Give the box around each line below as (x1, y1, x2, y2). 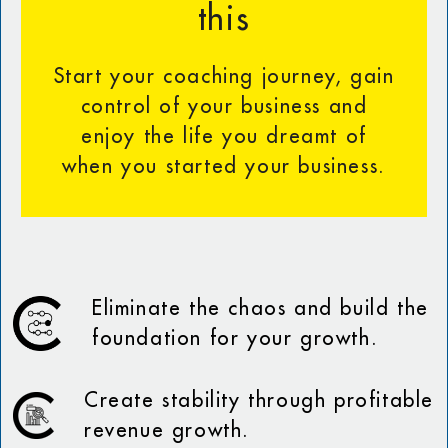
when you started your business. (62, 156, 386, 177)
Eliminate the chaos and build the (92, 298, 429, 319)
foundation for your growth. (92, 328, 379, 349)
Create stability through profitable (84, 390, 435, 411)
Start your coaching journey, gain (53, 66, 395, 87)
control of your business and (80, 96, 368, 117)
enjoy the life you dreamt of (81, 126, 367, 147)
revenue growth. (84, 420, 251, 441)
